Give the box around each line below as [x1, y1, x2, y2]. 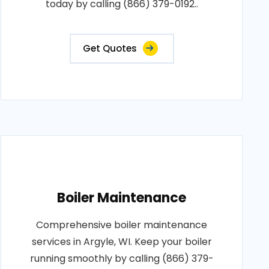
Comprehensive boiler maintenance [36, 218, 208, 232]
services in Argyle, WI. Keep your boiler [31, 235, 212, 249]
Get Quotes [82, 42, 137, 55]
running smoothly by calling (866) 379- [29, 252, 214, 265]
